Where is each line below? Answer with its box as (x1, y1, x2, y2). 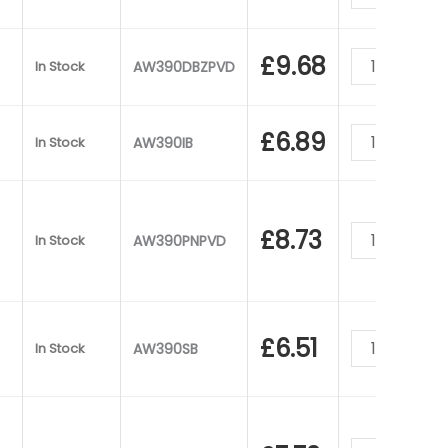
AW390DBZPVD (133, 56, 235, 77)
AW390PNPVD (133, 230, 226, 251)
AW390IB (133, 132, 193, 153)
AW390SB (133, 338, 198, 359)
